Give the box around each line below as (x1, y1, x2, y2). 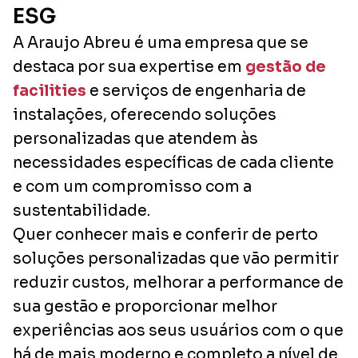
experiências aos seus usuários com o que (13, 320, 344, 340)
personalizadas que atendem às (13, 129, 258, 149)
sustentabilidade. (13, 201, 150, 221)
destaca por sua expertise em (13, 57, 245, 77)
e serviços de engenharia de (86, 81, 306, 101)
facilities (13, 81, 86, 101)
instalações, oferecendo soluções (13, 105, 276, 125)
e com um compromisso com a (13, 177, 252, 197)
